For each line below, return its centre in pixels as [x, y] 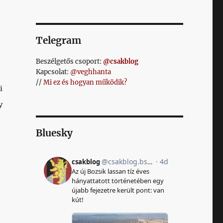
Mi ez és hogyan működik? [85, 82]
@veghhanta [90, 72]
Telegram [58, 40]
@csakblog [120, 61]
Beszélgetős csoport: [69, 61]
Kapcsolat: [53, 72]
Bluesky [54, 133]
